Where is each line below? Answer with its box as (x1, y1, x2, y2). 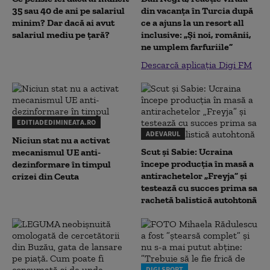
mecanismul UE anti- (12, 146, 101, 158)
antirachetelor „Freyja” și (141, 169, 247, 181)
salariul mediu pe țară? (12, 28, 110, 40)
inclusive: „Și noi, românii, (141, 28, 251, 40)
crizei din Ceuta (12, 170, 79, 182)
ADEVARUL (146, 128, 180, 138)
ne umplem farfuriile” (141, 40, 233, 52)
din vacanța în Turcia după (141, 4, 253, 16)
